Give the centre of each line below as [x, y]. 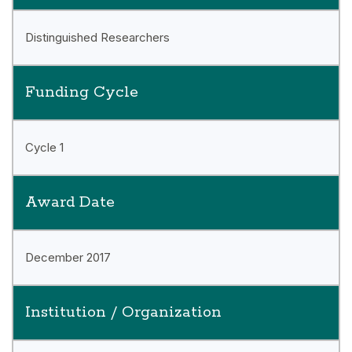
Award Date [70, 202]
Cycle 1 [44, 147]
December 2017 [68, 257]
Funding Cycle [82, 92]
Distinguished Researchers [97, 37]
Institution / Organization [123, 312]
